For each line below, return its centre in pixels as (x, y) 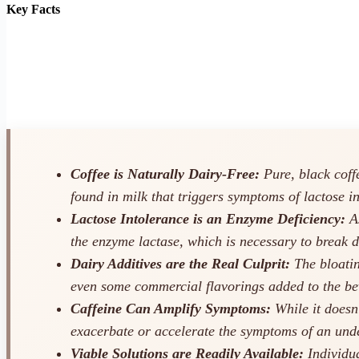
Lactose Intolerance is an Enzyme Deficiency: (208, 219)
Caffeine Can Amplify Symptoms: (171, 309)
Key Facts (33, 9)
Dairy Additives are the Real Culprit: (180, 264)
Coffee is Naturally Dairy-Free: (165, 174)
